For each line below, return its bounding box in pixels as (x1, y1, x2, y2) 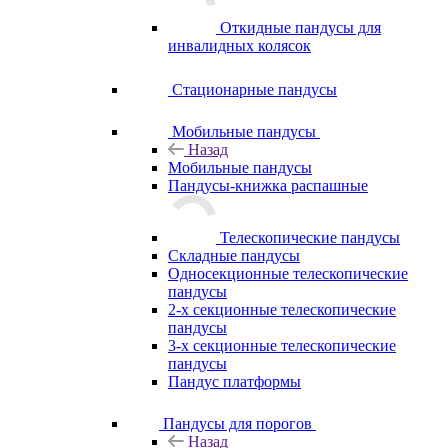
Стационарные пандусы (172, 81, 337, 98)
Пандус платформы (168, 373, 301, 390)
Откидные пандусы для (220, 19, 381, 36)
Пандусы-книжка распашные (168, 177, 368, 194)
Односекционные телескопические (168, 265, 408, 282)
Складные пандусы (168, 247, 300, 264)
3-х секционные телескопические (168, 337, 396, 354)
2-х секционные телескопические (168, 301, 396, 318)
